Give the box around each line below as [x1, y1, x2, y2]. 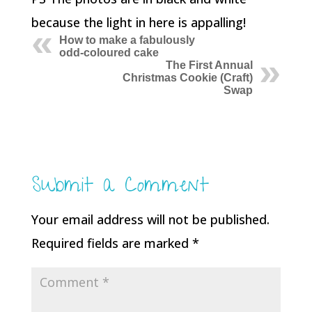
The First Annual [166, 59, 253, 71]
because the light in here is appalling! [31, 14, 246, 31]
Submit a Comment [31, 171, 209, 204]
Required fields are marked [31, 235, 192, 251]
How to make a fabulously [58, 34, 195, 46]
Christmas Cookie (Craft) [123, 72, 253, 84]
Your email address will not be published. [31, 211, 270, 228]
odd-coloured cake [58, 47, 159, 58]
